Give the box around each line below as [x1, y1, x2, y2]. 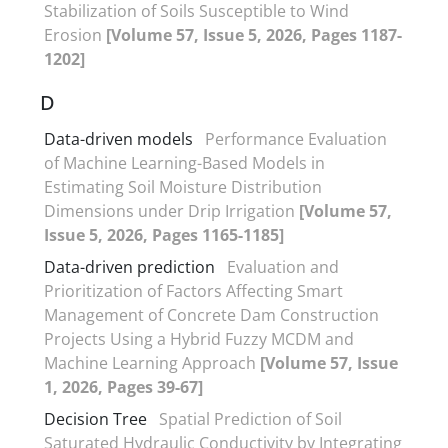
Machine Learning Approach [44, 351, 260, 374]
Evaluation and [227, 255, 339, 278]
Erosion [44, 23, 106, 46]
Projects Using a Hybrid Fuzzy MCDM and [44, 327, 354, 350]
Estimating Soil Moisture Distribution [44, 175, 322, 198]
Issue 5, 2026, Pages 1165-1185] [44, 223, 284, 246]
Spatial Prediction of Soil [159, 407, 342, 430]
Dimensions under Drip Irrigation [44, 199, 299, 222]
